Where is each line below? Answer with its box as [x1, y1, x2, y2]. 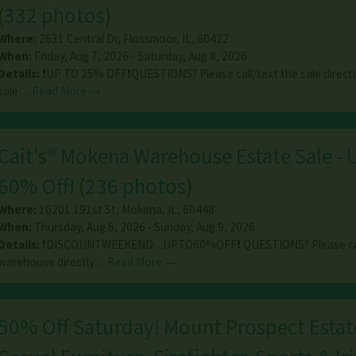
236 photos [84, 172, 186, 200]
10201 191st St [38, 202, 116, 218]
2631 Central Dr [38, 31, 118, 47]
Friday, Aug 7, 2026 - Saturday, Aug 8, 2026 [31, 48, 247, 64]
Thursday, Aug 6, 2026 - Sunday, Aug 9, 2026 [31, 219, 255, 235]
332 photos [3, 2, 105, 29]
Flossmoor [122, 31, 176, 47]
